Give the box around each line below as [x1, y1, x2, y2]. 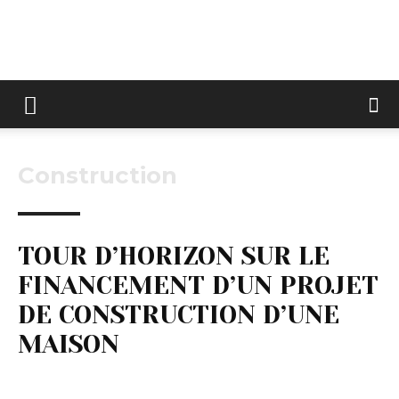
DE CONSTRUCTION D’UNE [18, 300, 339, 330]
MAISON [18, 330, 119, 359]
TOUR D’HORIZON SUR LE [18, 241, 330, 271]
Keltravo [199, 73, 245, 88]
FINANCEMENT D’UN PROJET [18, 271, 379, 300]
